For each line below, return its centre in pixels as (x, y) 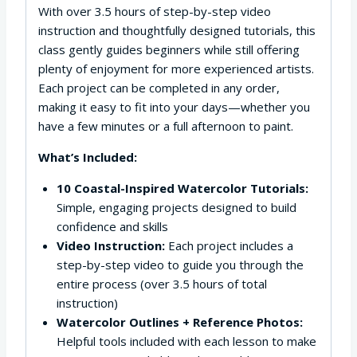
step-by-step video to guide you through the (180, 264)
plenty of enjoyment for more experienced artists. (176, 68)
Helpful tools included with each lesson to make (186, 341)
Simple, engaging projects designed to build (176, 207)
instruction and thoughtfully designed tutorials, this (177, 30)
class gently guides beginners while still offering (169, 49)
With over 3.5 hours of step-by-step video (155, 11)
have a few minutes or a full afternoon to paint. (166, 126)
